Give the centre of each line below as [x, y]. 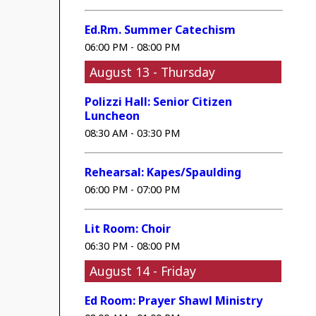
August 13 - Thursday [153, 72]
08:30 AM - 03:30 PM [133, 133]
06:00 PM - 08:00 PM [133, 47]
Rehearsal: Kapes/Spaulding [163, 172]
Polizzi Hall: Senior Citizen [159, 101]
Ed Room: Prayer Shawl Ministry [174, 301]
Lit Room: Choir [128, 229]
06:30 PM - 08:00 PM [133, 246]
